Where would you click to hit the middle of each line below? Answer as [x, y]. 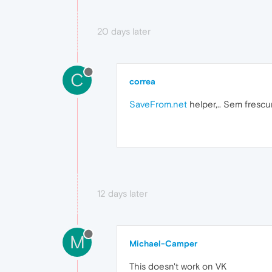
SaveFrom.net [158, 104]
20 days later [124, 31]
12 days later [122, 193]
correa [142, 81]
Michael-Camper [163, 243]
